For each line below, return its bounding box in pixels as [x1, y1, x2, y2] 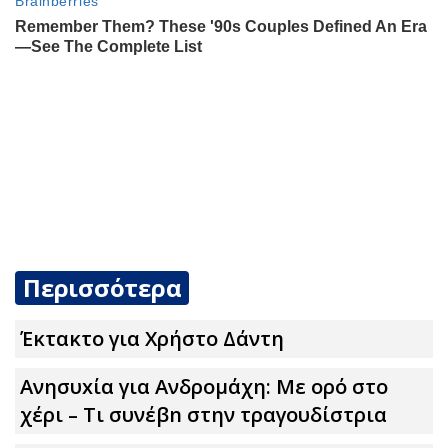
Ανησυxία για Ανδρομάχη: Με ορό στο [20, 373, 388, 401]
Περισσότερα [23, 271, 182, 305]
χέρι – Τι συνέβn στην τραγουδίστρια [20, 401, 387, 429]
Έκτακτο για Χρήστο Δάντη [20, 325, 284, 353]
